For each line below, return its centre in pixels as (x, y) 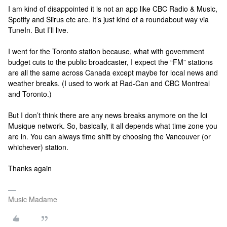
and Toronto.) (30, 94)
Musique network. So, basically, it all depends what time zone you (113, 126)
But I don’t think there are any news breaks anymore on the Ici (108, 115)
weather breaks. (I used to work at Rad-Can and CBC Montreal (109, 83)
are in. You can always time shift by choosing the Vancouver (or (109, 136)
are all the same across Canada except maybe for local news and (113, 72)
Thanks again (30, 168)
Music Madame (33, 199)
